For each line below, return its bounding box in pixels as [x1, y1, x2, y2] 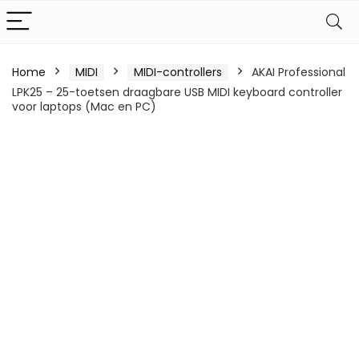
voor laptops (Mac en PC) [12, 99, 156, 115]
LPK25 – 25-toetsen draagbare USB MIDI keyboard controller [12, 84, 342, 100]
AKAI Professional [252, 64, 345, 80]
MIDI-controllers [134, 64, 222, 80]
